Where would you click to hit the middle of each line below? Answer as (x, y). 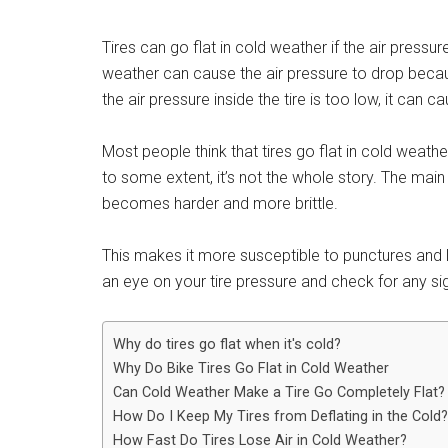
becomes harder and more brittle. (220, 203)
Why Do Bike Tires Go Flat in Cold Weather (251, 368)
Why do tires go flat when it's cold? (227, 344)
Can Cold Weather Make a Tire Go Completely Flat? (279, 392)
